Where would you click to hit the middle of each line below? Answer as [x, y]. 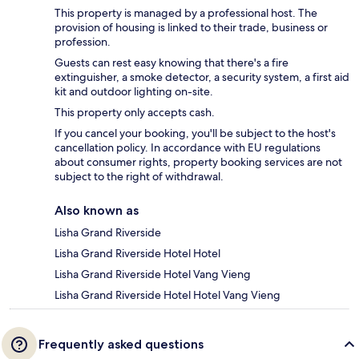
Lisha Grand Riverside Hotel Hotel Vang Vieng [167, 295]
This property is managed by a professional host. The [186, 13]
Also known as [97, 211]
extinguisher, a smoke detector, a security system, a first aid [202, 77]
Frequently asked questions [121, 345]
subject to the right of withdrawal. [139, 177]
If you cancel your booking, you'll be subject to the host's [195, 133]
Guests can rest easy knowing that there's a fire [171, 63]
